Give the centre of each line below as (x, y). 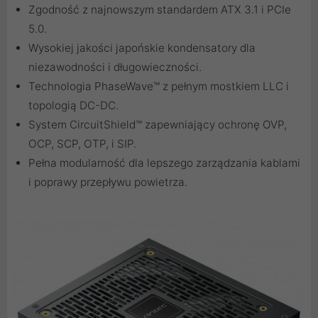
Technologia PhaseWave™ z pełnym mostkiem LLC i (159, 87)
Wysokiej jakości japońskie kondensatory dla (142, 48)
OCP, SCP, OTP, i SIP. (82, 144)
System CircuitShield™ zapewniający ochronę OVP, (158, 125)
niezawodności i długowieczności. (115, 67)
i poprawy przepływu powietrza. (108, 182)
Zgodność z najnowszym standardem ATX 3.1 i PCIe (160, 10)
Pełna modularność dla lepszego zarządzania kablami (164, 163)
